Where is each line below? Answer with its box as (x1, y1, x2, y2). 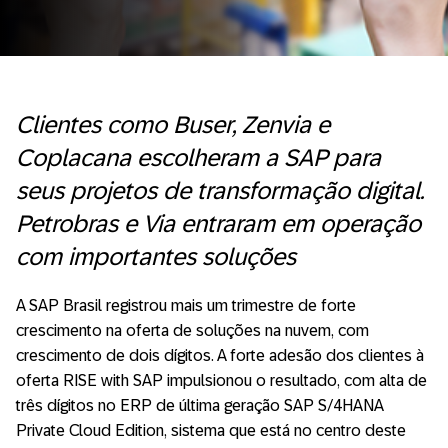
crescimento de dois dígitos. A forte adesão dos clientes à (16, 346, 424, 364)
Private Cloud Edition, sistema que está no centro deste (16, 421, 406, 439)
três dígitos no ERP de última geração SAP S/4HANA (16, 396, 383, 414)
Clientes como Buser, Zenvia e (16, 110, 330, 138)
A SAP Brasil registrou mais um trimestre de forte (16, 296, 356, 314)
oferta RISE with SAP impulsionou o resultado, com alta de (16, 371, 427, 389)
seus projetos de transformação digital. (16, 176, 424, 204)
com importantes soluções (16, 242, 296, 270)
